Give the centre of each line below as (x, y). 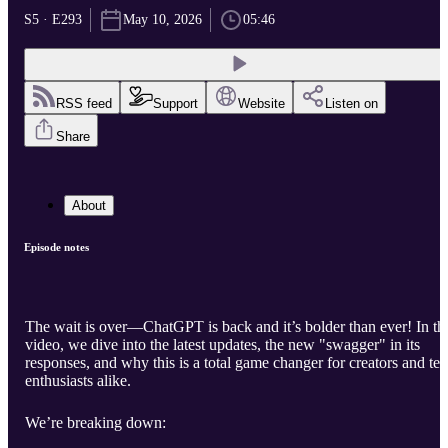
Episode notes (56, 247)
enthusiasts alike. (78, 381)
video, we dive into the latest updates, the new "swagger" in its (222, 345)
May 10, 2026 (162, 20)
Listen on (351, 104)
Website (261, 104)
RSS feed (84, 104)
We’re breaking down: (95, 423)
